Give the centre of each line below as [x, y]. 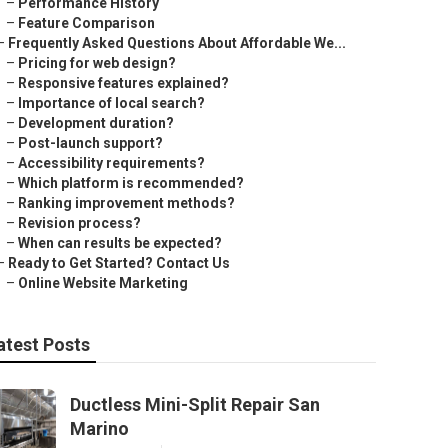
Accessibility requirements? [111, 163]
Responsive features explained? [123, 83]
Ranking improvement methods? [126, 203]
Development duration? [96, 123]
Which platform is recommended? [131, 183]
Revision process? [79, 223]
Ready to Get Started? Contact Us [119, 263]
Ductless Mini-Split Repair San [195, 404]
